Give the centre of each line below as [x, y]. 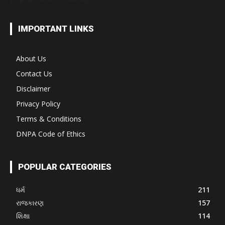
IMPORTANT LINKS [56, 28]
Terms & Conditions [49, 119]
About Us [31, 58]
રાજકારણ [30, 202]
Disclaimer [33, 88]
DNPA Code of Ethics [51, 134]
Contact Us [34, 73]
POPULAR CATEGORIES [65, 166]
